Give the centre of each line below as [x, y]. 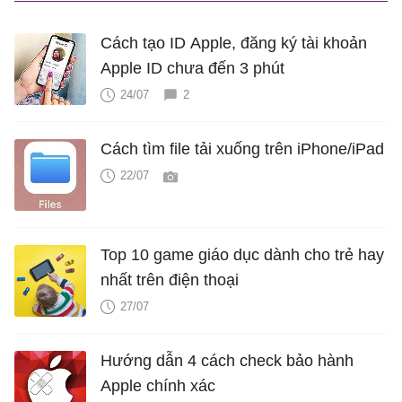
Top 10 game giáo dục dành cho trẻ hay [242, 254]
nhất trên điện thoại [170, 280]
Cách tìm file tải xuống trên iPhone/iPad [242, 149]
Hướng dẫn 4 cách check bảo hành [227, 360]
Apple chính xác [158, 385]
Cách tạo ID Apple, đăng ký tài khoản [234, 43]
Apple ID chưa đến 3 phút [192, 68]
